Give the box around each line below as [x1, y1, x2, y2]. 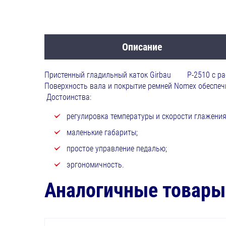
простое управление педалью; [64, 144, 167, 154]
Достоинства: [44, 92, 91, 102]
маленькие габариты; [64, 128, 138, 138]
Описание [122, 41, 163, 53]
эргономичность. [64, 160, 124, 170]
